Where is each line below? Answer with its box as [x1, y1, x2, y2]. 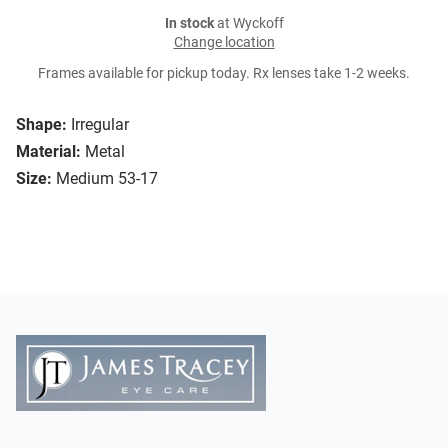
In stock [164, 15, 214, 33]
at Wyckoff [213, 15, 284, 33]
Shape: [16, 115, 67, 135]
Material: [16, 142, 81, 162]
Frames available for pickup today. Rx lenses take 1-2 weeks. [38, 65, 410, 83]
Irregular [71, 115, 129, 135]
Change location [173, 34, 275, 52]
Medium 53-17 [56, 169, 158, 189]
